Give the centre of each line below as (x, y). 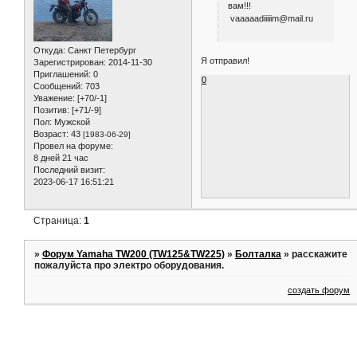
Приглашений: (62, 75)
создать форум (319, 290)
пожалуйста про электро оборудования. (129, 265)
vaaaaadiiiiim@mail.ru (270, 19)
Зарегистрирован (69, 63)
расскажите (320, 254)
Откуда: (49, 51)
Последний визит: (69, 170)
